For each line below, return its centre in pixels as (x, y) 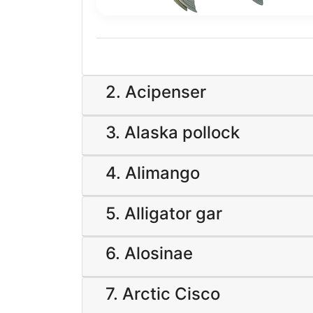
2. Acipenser (156, 92)
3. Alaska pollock (173, 132)
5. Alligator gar (164, 213)
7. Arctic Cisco (163, 294)
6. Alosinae (149, 254)
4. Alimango (153, 173)
